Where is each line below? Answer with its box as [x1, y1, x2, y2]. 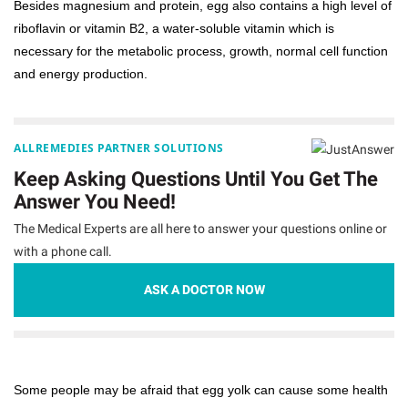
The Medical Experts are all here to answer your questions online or [14, 221, 387, 237]
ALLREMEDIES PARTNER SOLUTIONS [14, 140, 224, 157]
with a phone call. [14, 244, 112, 260]
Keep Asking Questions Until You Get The [14, 168, 378, 191]
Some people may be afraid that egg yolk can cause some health [14, 382, 388, 398]
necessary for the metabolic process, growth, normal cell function [14, 44, 388, 59]
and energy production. [14, 66, 148, 82]
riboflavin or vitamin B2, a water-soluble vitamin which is [14, 21, 334, 36]
